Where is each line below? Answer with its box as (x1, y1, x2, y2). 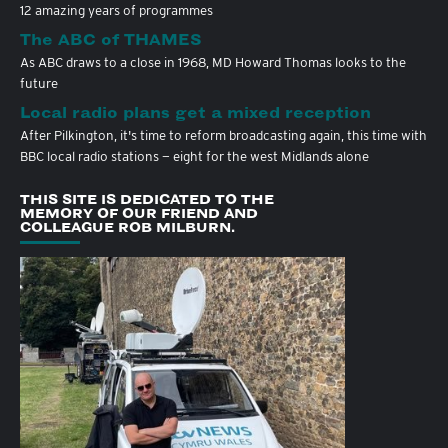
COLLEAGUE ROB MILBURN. (20, 218, 235, 235)
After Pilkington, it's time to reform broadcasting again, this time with (20, 126, 427, 143)
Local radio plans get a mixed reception (20, 103, 371, 122)
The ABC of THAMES (20, 30, 202, 49)
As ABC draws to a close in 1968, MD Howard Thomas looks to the (20, 53, 406, 70)
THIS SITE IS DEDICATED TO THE (20, 190, 274, 207)
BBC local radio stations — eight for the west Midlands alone (20, 147, 369, 164)
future (20, 74, 58, 91)
